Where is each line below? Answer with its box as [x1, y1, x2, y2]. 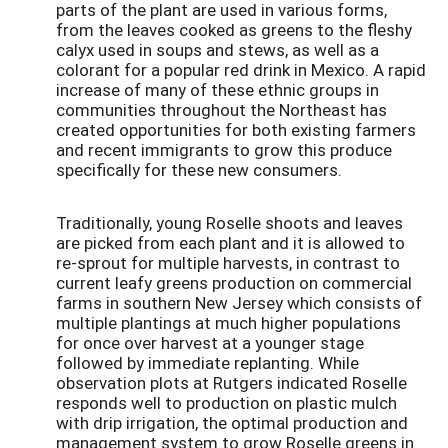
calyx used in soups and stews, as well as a [56, 37, 379, 61]
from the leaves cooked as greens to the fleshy [56, 17, 412, 41]
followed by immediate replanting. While [56, 351, 359, 375]
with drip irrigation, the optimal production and [56, 411, 408, 435]
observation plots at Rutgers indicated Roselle [56, 371, 407, 395]
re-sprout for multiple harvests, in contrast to [56, 251, 400, 275]
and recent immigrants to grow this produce [56, 137, 392, 161]
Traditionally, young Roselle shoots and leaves [56, 211, 403, 235]
